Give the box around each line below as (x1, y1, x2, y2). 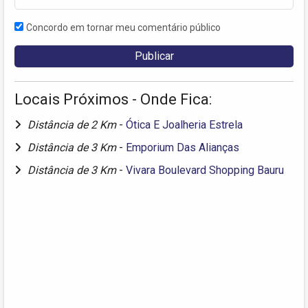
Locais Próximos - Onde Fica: (14, 90, 212, 108)
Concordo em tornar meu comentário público (26, 21, 221, 33)
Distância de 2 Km (27, 118, 119, 131)
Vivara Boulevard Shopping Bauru (126, 163, 284, 177)
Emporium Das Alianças (126, 140, 239, 154)
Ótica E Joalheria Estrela (126, 118, 243, 131)
